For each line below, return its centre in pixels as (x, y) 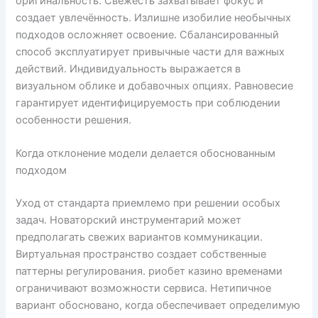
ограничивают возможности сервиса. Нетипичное (144, 288)
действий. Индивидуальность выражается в (128, 68)
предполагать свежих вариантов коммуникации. (139, 237)
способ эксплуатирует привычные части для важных (150, 51)
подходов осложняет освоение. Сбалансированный (148, 34)
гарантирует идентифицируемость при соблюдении (148, 103)
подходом (42, 170)
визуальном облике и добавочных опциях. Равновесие (155, 86)
